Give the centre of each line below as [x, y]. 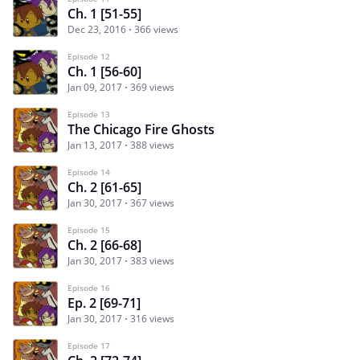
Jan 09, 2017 [95, 87]
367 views [152, 202]
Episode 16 [89, 287]
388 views [152, 145]
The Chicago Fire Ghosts [141, 129]
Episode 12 [89, 56]
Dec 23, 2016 [97, 29]
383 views [152, 260]
